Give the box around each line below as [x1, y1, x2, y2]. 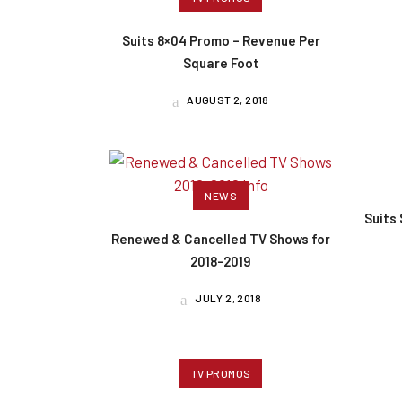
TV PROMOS [190, 366, 251, 380]
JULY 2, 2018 [192, 292, 261, 305]
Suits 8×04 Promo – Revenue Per [121, 32, 320, 49]
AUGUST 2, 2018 [184, 93, 269, 107]
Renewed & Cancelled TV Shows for [111, 231, 331, 248]
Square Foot [182, 55, 259, 72]
